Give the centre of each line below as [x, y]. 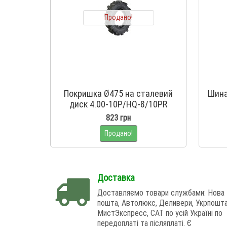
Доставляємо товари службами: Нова [161, 193]
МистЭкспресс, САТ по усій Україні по [160, 213]
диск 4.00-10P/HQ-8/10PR [118, 104]
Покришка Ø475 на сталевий [118, 94]
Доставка [116, 178]
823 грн [118, 118]
